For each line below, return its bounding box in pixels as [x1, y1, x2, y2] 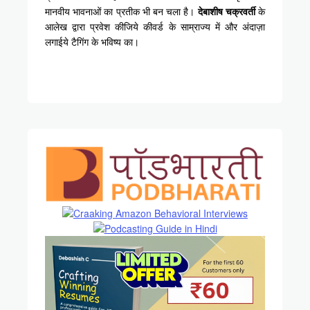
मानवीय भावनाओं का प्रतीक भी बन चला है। [45, 4, 198, 19]
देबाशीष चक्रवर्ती [197, 4, 255, 19]
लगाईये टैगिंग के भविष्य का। [45, 35, 139, 49]
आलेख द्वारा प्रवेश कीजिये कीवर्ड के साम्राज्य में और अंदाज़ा [45, 19, 265, 34]
